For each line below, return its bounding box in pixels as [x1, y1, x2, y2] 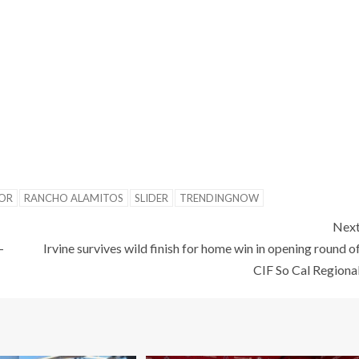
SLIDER [135, 191, 168, 204]
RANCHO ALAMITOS [24, 191, 123, 204]
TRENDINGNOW [179, 191, 259, 204]
